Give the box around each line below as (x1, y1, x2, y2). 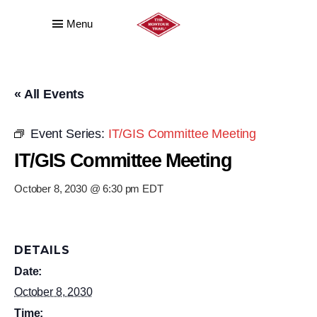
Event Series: (30, 127, 108, 141)
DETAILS (14, 243, 70, 257)
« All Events (14, 87, 85, 101)
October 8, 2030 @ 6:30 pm (14, 183, 140, 195)
